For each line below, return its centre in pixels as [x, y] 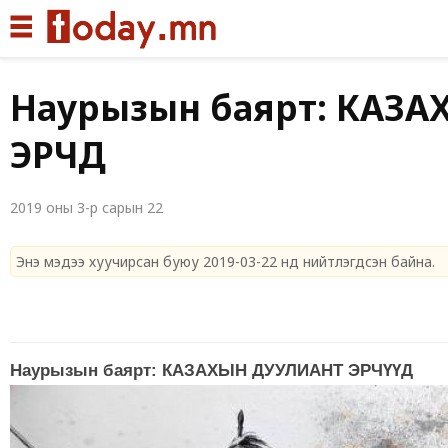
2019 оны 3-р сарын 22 [86, 207]
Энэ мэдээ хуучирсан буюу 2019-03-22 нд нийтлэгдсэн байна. [225, 261]
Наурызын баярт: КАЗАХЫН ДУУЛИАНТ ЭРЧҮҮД [211, 371]
